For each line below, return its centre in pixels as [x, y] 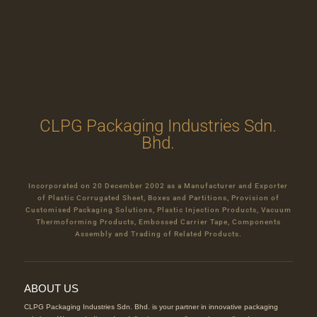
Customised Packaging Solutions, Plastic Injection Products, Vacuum [158, 210]
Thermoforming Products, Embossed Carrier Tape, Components [158, 222]
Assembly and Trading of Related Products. [158, 234]
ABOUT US [51, 289]
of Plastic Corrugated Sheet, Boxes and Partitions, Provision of [158, 198]
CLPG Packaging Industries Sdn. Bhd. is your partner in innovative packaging [151, 307]
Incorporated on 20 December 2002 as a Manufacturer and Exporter [158, 186]
